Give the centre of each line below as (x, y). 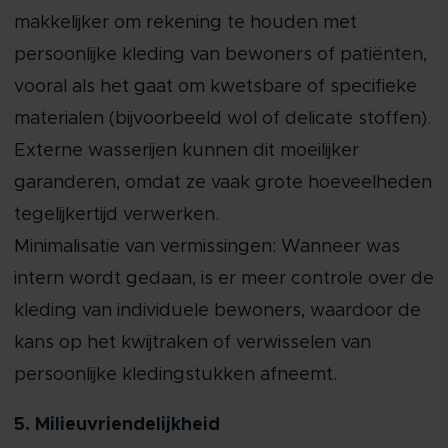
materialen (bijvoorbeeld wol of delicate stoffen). (222, 119)
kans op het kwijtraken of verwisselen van (192, 343)
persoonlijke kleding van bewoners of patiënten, (220, 55)
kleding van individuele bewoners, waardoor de (217, 311)
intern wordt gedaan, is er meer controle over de (223, 279)
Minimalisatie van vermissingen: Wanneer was (206, 247)
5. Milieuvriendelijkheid (116, 425)
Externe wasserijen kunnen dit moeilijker (186, 151)
